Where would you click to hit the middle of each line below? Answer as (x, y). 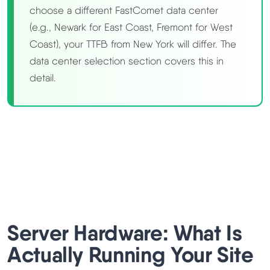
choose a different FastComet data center (124, 11)
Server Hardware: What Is (125, 233)
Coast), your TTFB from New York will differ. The (133, 44)
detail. (43, 78)
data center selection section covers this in (127, 61)
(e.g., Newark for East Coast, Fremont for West (131, 27)
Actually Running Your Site (130, 255)
